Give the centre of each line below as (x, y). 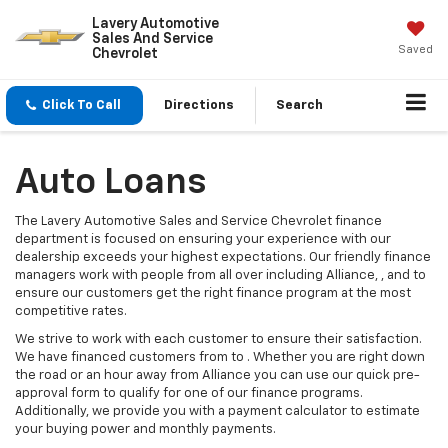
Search (299, 105)
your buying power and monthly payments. (145, 430)
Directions (199, 105)
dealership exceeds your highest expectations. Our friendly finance (223, 258)
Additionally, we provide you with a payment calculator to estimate (217, 412)
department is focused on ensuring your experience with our (203, 240)
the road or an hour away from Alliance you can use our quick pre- (217, 376)
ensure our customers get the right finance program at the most (213, 294)
